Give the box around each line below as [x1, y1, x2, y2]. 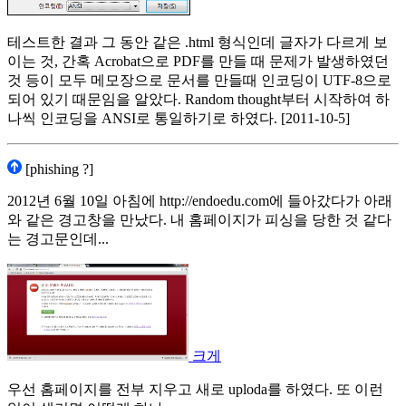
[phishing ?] [22, 161, 93, 178]
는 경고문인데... [7, 231, 109, 247]
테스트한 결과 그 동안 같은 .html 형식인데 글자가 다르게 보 [7, 34, 388, 51]
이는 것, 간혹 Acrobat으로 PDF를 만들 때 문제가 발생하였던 [7, 53, 389, 70]
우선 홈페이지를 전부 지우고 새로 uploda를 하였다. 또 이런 [7, 382, 383, 398]
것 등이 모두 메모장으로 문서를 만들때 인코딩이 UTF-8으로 [7, 72, 391, 89]
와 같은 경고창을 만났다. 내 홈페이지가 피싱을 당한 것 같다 [7, 212, 391, 228]
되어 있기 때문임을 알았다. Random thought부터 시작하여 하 [7, 92, 390, 108]
